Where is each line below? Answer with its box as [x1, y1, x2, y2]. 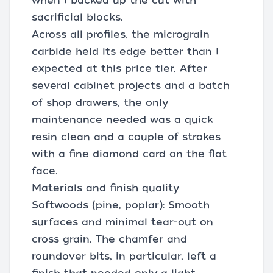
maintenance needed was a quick [32, 113, 213, 126]
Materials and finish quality [32, 182, 179, 194]
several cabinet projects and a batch [32, 79, 230, 91]
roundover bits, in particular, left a [32, 250, 216, 262]
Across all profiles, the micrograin [32, 28, 210, 40]
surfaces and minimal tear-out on [32, 216, 213, 228]
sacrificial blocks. [32, 11, 123, 23]
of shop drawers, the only [32, 96, 168, 108]
